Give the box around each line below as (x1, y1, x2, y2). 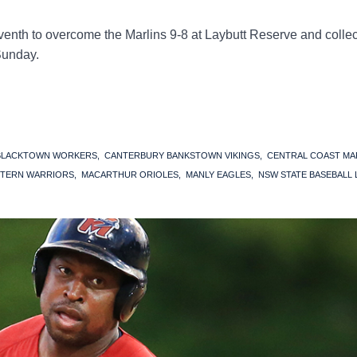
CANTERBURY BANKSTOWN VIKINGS (104, 150, 260, 160)
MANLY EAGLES (186, 169, 251, 179)
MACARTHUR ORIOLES (81, 169, 178, 179)
